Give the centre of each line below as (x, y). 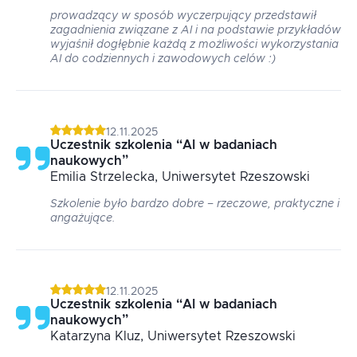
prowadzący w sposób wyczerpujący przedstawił (183, 16)
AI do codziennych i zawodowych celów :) (163, 59)
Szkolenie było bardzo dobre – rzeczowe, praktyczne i (195, 204)
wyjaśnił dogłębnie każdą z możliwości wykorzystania (194, 45)
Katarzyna (80, 336)
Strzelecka (122, 177)
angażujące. (83, 218)
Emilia (68, 177)
